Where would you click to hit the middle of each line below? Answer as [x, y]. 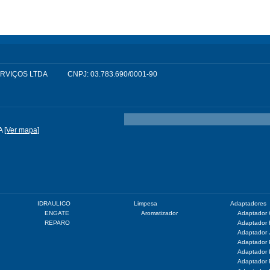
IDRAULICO [54, 203]
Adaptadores [249, 203]
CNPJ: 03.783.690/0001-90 [112, 74]
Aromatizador [160, 213]
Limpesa [146, 203]
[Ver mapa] [22, 130]
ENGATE [57, 213]
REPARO [58, 223]
